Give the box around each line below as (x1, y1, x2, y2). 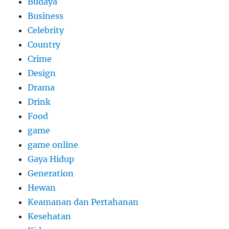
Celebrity (28, 25, 64, 36)
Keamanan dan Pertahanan (28, 197, 139, 208)
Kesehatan (28, 211, 72, 222)
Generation (28, 168, 74, 179)
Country (28, 39, 61, 50)
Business (28, 11, 64, 21)
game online (28, 140, 79, 150)
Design (28, 68, 56, 79)
